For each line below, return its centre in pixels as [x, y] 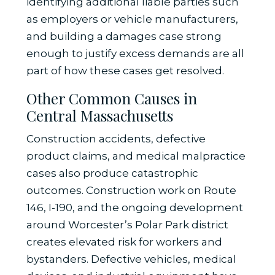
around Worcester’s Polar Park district [127, 225]
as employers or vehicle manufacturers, [132, 19]
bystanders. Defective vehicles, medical [131, 259]
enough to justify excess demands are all [135, 54]
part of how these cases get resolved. [125, 71]
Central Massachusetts [99, 116]
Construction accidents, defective [116, 139]
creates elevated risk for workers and [124, 242]
